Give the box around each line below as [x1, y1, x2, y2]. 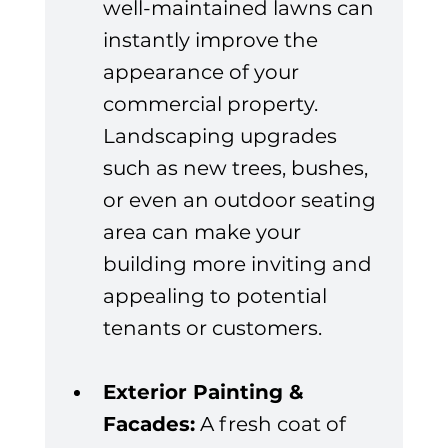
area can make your [102, 220, 306, 245]
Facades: [102, 412, 195, 437]
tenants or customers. [102, 316, 322, 341]
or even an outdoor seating [102, 188, 381, 213]
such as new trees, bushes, [102, 156, 373, 181]
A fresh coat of [194, 412, 351, 437]
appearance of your [102, 60, 304, 85]
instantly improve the [102, 28, 323, 53]
